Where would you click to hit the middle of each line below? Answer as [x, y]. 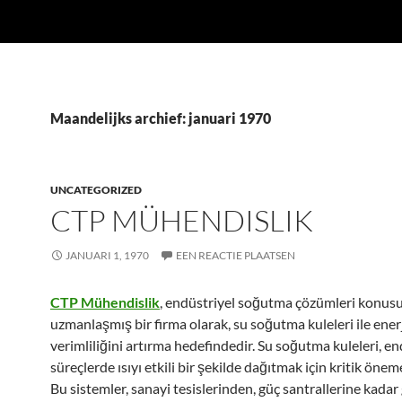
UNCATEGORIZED [96, 190]
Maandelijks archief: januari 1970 [161, 118]
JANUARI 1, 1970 [107, 255]
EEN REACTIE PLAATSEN [236, 255]
